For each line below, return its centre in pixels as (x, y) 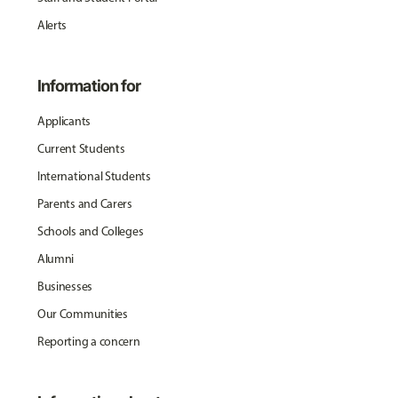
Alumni (56, 259)
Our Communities (82, 314)
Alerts (52, 25)
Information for (89, 86)
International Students (94, 176)
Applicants (64, 121)
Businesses (65, 287)
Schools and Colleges (90, 231)
